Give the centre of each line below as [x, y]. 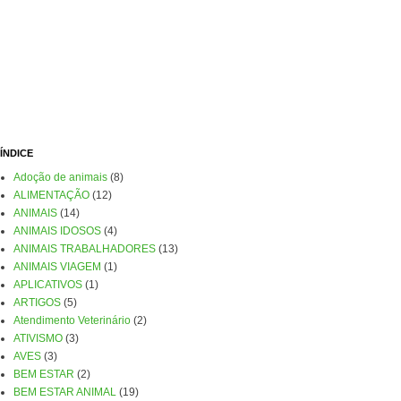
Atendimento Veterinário [72, 320]
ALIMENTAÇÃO [51, 195]
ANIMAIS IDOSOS [57, 231]
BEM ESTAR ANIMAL [64, 392]
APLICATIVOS [47, 285]
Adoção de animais [60, 177]
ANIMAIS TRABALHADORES [84, 249]
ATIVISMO [38, 338]
